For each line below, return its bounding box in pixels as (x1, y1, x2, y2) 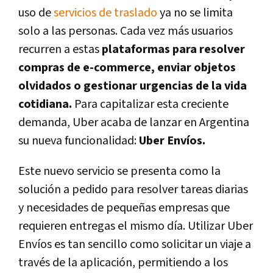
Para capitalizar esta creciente (74, 96, 229, 112)
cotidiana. (18, 96, 74, 112)
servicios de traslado (54, 4, 157, 21)
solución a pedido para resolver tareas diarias (18, 181, 248, 197)
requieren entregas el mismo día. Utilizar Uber (18, 218, 253, 234)
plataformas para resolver (102, 41, 245, 57)
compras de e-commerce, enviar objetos (18, 59, 236, 76)
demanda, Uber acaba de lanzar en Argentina (18, 114, 249, 130)
